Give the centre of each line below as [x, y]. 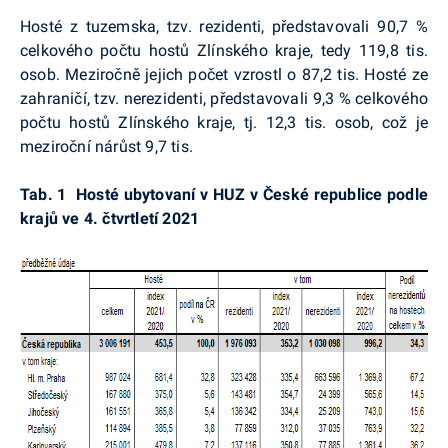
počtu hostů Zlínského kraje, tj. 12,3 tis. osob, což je [224, 122]
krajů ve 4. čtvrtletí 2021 [110, 218]
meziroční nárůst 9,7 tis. [106, 146]
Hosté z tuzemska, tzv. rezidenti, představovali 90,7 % [224, 26]
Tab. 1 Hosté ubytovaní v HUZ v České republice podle [224, 194]
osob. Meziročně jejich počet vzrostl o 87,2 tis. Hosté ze [224, 74]
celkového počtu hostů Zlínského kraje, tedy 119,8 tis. [224, 50]
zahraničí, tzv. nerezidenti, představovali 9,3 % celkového [224, 98]
